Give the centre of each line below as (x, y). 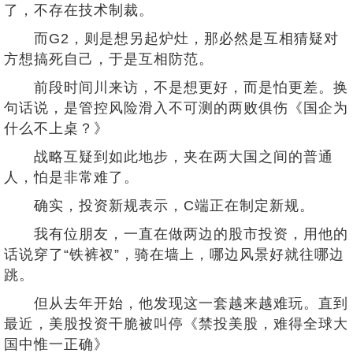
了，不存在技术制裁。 (79, 10)
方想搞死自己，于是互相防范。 (109, 59)
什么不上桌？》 (56, 128)
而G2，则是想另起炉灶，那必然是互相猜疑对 (171, 39)
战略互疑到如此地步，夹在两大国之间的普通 (169, 157)
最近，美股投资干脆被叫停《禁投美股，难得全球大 (176, 324)
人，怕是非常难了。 (71, 177)
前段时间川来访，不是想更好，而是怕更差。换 (176, 87)
